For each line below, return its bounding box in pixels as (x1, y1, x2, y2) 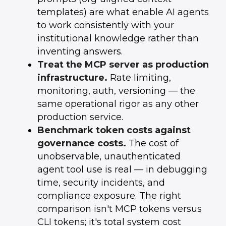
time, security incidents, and (37, 177, 165, 188)
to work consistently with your (37, 20, 174, 31)
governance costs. (37, 138, 126, 149)
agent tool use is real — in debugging (37, 164, 207, 175)
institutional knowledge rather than (37, 33, 199, 44)
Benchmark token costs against (37, 125, 191, 136)
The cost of (126, 138, 179, 149)
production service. (37, 111, 123, 123)
